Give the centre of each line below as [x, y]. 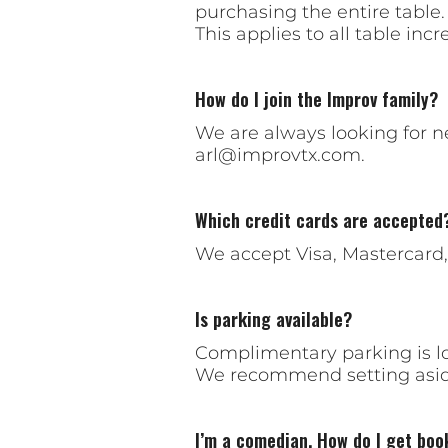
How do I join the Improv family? [316, 99]
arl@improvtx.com [277, 155]
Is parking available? [273, 319]
